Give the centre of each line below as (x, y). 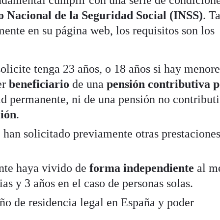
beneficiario (41, 84)
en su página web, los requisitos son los (122, 30)
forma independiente (140, 168)
